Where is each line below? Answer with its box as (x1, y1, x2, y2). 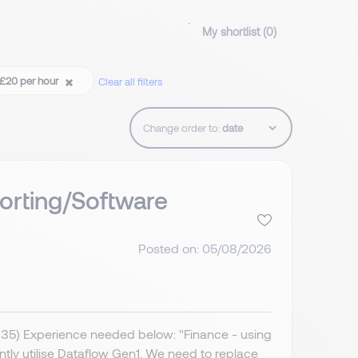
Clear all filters (98, 75, 162, 89)
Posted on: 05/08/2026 (137, 240, 272, 256)
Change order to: (143, 121, 221, 135)
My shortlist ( (202, 25, 266, 39)
